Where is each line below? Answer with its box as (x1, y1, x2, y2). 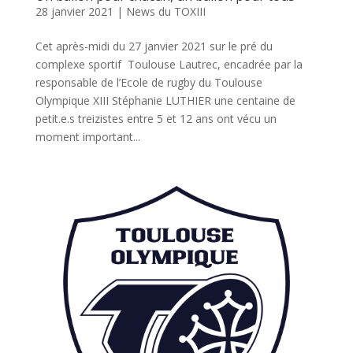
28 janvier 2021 (35, 3, 113, 19)
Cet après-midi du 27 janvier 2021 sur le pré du (35, 38, 273, 54)
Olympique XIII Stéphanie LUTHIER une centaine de (35, 92, 295, 108)
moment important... (35, 128, 140, 144)
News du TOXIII (125, 3, 206, 19)
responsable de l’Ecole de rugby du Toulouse (35, 74, 262, 90)
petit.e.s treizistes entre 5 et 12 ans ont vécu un (35, 110, 277, 126)
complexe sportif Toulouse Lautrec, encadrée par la (35, 56, 303, 72)
